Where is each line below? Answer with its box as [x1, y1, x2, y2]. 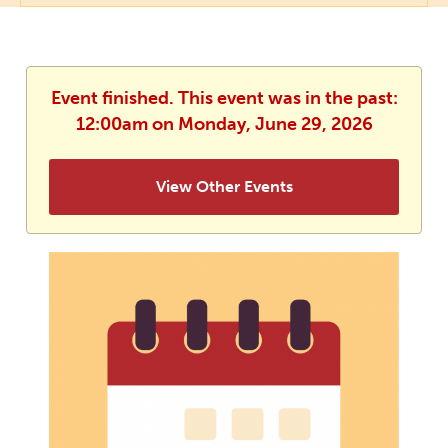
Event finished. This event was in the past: [50, 87, 398, 110]
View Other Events [155, 177, 293, 197]
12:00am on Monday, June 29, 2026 [75, 113, 373, 136]
